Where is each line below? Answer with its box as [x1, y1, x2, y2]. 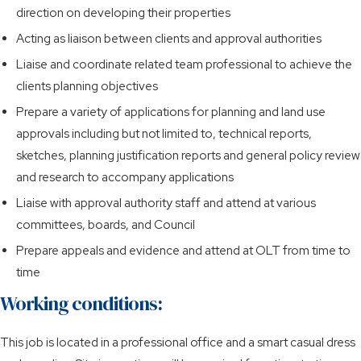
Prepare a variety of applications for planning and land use [16, 103, 326, 120]
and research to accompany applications [16, 168, 234, 185]
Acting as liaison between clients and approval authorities [16, 30, 322, 47]
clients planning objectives [16, 77, 158, 94]
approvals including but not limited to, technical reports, [16, 125, 312, 142]
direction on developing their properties [16, 4, 230, 21]
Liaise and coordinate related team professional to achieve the [16, 56, 352, 73]
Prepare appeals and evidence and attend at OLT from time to [16, 242, 351, 259]
